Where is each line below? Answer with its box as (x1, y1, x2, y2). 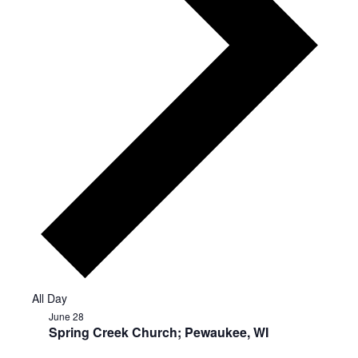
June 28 (48, 308, 84, 323)
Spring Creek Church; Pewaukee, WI (48, 322, 268, 341)
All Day (31, 289, 67, 306)
